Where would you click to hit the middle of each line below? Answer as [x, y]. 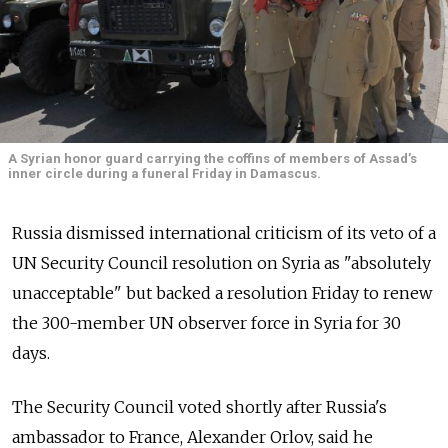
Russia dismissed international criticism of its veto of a [224, 233]
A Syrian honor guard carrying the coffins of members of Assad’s [212, 158]
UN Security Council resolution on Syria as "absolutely [221, 263]
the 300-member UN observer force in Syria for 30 [206, 323]
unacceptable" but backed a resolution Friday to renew [222, 293]
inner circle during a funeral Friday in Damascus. [164, 173]
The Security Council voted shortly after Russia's [199, 407]
